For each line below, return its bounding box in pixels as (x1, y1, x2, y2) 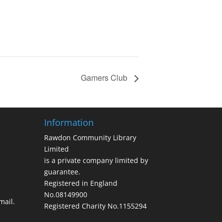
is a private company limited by (44, 156, 149, 166)
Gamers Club (81, 71, 129, 83)
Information (44, 116, 94, 129)
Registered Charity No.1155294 (44, 201, 147, 211)
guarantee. (44, 167, 81, 177)
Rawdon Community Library (44, 133, 137, 143)
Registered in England (44, 178, 118, 188)
